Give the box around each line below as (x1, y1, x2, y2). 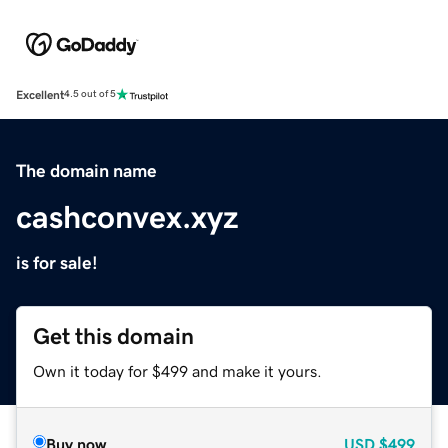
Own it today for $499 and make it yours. (33, 362, 322, 379)
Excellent (16, 88, 64, 101)
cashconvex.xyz (16, 200, 239, 233)
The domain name (16, 161, 157, 180)
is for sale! (16, 253, 98, 272)
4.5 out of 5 (64, 89, 116, 100)
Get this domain (33, 324, 194, 348)
